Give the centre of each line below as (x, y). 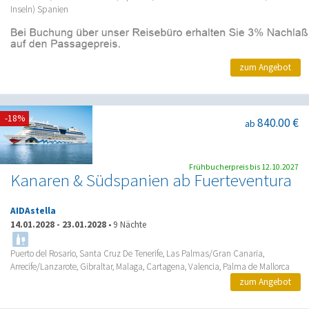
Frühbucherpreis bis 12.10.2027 (244, 167)
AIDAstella (33, 211)
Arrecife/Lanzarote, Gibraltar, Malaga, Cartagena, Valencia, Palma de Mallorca (150, 266)
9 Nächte (130, 224)
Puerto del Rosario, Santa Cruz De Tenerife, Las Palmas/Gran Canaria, (137, 253)
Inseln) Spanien (39, 10)
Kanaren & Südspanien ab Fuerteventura (151, 181)
